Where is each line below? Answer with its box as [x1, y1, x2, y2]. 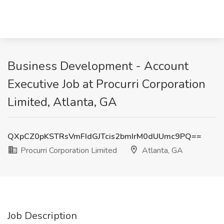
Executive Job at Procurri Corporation [7, 76, 205, 92]
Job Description [7, 209, 77, 222]
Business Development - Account [7, 58, 188, 74]
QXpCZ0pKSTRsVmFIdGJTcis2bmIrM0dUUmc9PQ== [7, 131, 201, 142]
